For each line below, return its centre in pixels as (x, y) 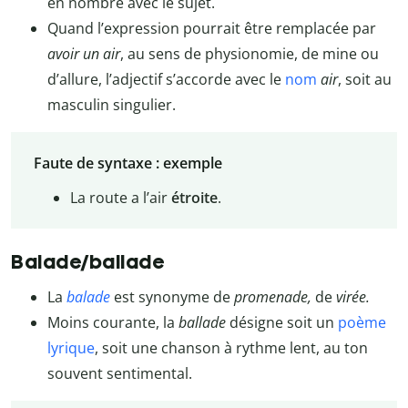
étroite (194, 198)
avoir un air (84, 53)
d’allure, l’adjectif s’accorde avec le (166, 79)
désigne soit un (282, 323)
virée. (353, 297)
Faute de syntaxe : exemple (127, 163)
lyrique (71, 348)
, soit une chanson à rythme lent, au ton (231, 348)
